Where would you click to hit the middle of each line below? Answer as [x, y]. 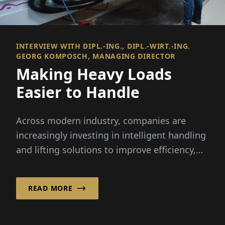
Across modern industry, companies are [101, 120]
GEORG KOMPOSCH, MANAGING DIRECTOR [96, 56]
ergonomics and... [54, 164]
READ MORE [50, 188]
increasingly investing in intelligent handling [111, 135]
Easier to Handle [78, 92]
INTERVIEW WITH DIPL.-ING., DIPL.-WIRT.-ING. [103, 46]
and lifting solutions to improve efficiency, [106, 149]
